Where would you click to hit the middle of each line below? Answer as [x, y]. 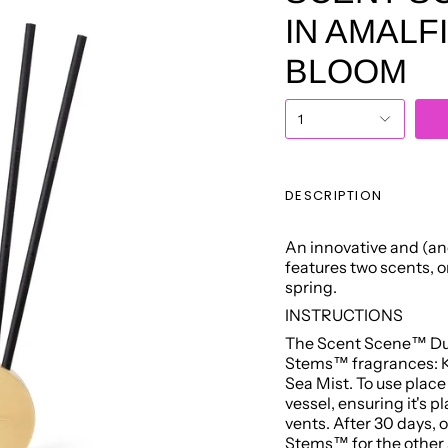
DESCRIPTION [334, 195]
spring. [311, 286]
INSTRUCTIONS [344, 314]
